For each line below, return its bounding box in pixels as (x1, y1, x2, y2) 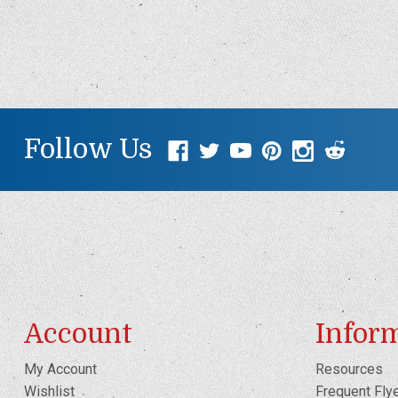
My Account (23, 360, 97, 378)
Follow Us (23, 133, 153, 164)
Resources (314, 360, 383, 378)
